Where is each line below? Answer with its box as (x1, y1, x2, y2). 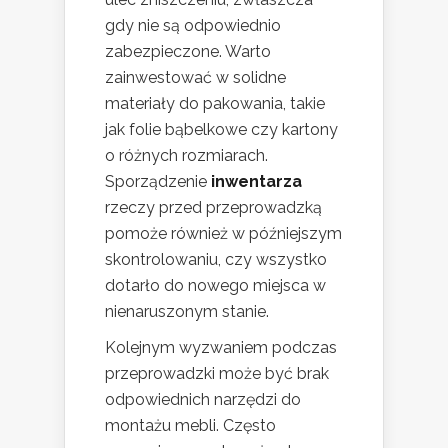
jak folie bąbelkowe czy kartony (105, 119, 338, 139)
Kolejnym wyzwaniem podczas (105, 337, 337, 357)
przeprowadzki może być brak (105, 363, 329, 383)
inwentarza (211, 171, 302, 191)
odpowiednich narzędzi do (105, 389, 301, 409)
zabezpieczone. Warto (105, 41, 271, 61)
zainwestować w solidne (105, 67, 286, 87)
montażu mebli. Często (105, 415, 276, 435)
